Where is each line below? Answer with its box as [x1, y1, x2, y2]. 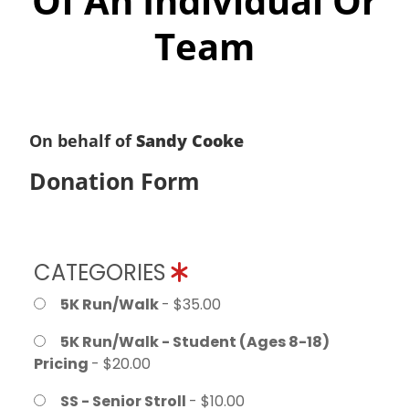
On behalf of [29, 129, 136, 152]
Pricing [34, 352, 91, 374]
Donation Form [29, 164, 200, 196]
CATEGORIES [34, 257, 172, 288]
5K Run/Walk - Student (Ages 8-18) [60, 330, 330, 352]
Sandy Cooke [136, 129, 244, 152]
